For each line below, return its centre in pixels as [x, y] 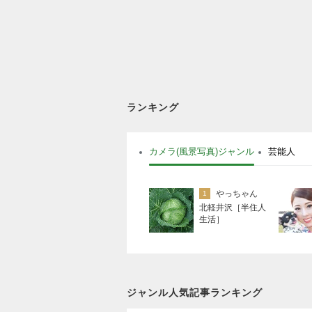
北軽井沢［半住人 [233, 207]
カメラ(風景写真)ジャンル [202, 151]
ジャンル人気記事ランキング [195, 292]
